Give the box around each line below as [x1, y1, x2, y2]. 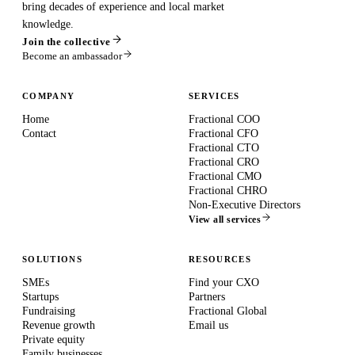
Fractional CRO [189, 156, 259, 168]
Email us [189, 319, 228, 331]
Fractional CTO [189, 142, 259, 154]
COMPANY [22, 91, 75, 101]
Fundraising [22, 305, 75, 317]
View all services [189, 214, 261, 225]
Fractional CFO [189, 128, 258, 139]
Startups [22, 291, 59, 303]
